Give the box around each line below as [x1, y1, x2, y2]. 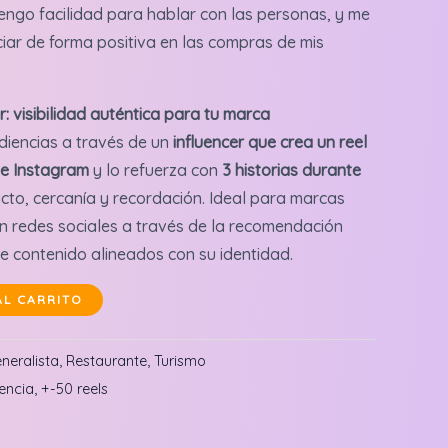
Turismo [154, 352, 206, 371]
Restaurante [66, 352, 147, 371]
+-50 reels [41, 380, 108, 399]
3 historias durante [222, 159, 361, 180]
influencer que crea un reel [173, 131, 367, 152]
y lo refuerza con [89, 159, 222, 180]
